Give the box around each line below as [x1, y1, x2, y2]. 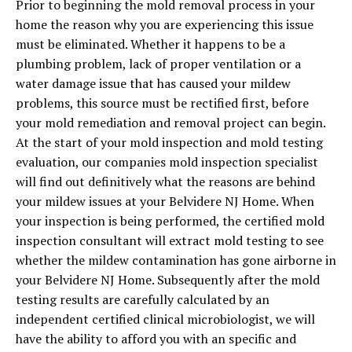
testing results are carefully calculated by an [16, 291, 269, 309]
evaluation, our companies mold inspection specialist [16, 153, 318, 171]
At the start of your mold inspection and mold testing [16, 134, 323, 152]
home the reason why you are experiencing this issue [16, 16, 313, 34]
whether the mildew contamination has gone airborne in [16, 251, 336, 269]
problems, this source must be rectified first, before [16, 94, 309, 112]
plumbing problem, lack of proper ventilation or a [16, 55, 301, 73]
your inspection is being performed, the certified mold [16, 212, 324, 230]
